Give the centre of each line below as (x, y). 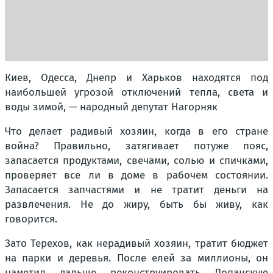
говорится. (31, 219)
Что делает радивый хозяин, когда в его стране (136, 131)
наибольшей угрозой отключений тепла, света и (136, 92)
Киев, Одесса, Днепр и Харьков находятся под (136, 78)
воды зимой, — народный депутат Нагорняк (111, 107)
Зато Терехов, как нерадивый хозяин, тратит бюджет (136, 243)
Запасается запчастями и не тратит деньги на (136, 190)
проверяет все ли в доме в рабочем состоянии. (136, 175)
